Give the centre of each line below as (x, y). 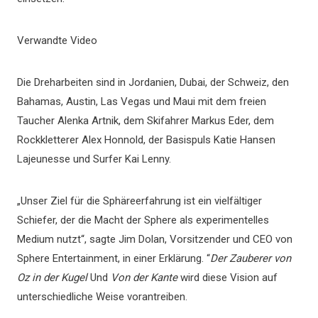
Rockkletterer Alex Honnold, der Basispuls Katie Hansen (146, 140)
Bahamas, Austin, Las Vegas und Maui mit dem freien (142, 102)
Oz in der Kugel (52, 278)
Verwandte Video (57, 40)
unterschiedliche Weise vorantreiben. (102, 297)
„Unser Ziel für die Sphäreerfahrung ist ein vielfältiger (139, 201)
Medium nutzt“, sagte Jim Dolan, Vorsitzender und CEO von (155, 239)
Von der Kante (144, 278)
